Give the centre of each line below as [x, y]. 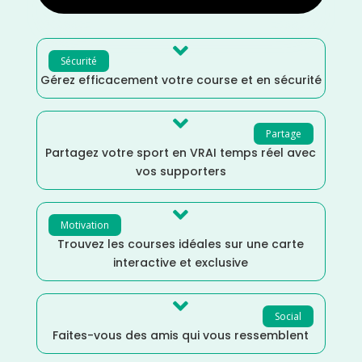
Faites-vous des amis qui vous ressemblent [181, 335]
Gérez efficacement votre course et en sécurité [181, 80]
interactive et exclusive [181, 262]
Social [288, 316]
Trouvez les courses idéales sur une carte [181, 244]
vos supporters [181, 171]
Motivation [84, 225]
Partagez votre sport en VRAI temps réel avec [181, 152]
